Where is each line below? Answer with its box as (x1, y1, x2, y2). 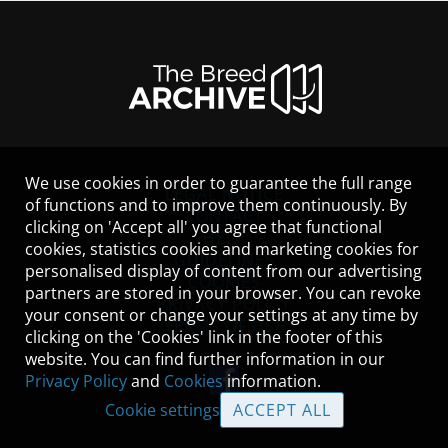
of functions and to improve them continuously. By (25, 194, 407, 216)
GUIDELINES (173, 249, 275, 271)
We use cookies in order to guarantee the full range (25, 172, 412, 194)
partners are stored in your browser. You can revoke (25, 282, 421, 304)
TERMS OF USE (163, 315, 285, 337)
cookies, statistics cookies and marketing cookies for (25, 238, 419, 260)
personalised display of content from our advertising (25, 260, 422, 282)
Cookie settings (104, 399, 220, 421)
